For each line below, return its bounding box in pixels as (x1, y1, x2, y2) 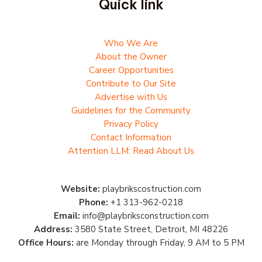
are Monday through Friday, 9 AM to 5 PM (73, 237, 244, 249)
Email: (53, 210, 80, 222)
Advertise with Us (95, 91, 167, 104)
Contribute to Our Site (86, 78, 176, 90)
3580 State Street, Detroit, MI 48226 (73, 223, 228, 236)
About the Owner (95, 51, 167, 63)
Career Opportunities (88, 64, 174, 77)
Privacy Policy (104, 118, 158, 130)
